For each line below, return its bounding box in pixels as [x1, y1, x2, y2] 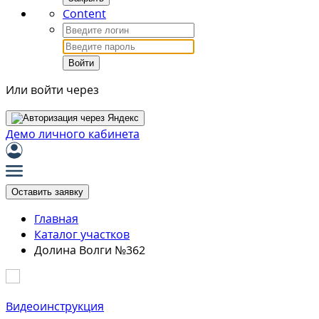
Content [63, 6, 106, 21]
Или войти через [6, 82, 99, 98]
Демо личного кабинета [6, 126, 140, 142]
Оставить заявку [11, 187, 83, 197]
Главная [34, 211, 78, 226]
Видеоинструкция [6, 298, 104, 314]
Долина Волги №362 [34, 242, 145, 258]
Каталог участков [34, 226, 130, 242]
